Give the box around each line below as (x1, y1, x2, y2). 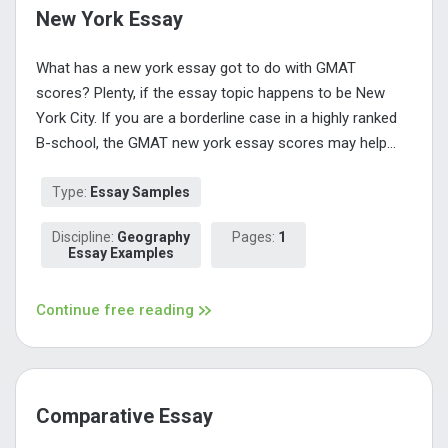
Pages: (231, 228, 278, 245)
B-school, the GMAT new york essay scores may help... (36, 133, 396, 152)
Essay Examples (68, 244, 174, 261)
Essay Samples (90, 183, 190, 200)
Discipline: (52, 228, 117, 245)
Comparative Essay (36, 403, 213, 428)
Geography (117, 228, 190, 245)
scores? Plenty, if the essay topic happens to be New (36, 83, 385, 102)
